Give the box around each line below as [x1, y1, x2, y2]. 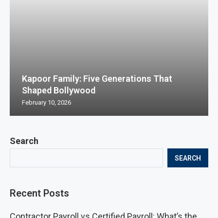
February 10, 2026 [22, 99, 71, 106]
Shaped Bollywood [22, 85, 95, 95]
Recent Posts [10, 187, 69, 199]
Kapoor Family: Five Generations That [22, 73, 172, 84]
